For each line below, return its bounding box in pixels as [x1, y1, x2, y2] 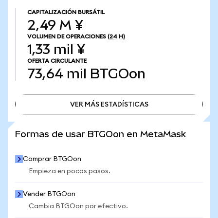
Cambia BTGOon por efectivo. [29, 203, 128, 210]
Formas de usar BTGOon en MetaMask [15, 129, 186, 139]
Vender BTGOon [23, 191, 75, 198]
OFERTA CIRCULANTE [27, 58, 87, 64]
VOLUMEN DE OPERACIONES [27, 34, 106, 39]
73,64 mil [27, 66, 87, 81]
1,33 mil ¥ [27, 42, 85, 57]
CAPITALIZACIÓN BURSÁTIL [27, 9, 105, 15]
